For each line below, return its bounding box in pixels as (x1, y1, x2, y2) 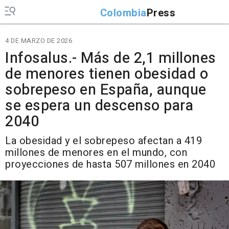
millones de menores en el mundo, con (5, 145, 187, 160)
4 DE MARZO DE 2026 (5, 36, 72, 45)
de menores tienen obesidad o (5, 63, 208, 85)
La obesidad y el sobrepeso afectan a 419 (5, 133, 202, 148)
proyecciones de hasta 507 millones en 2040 (5, 157, 215, 172)
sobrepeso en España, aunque (5, 79, 207, 101)
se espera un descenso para (5, 95, 193, 117)
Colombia (100, 5, 147, 20)
